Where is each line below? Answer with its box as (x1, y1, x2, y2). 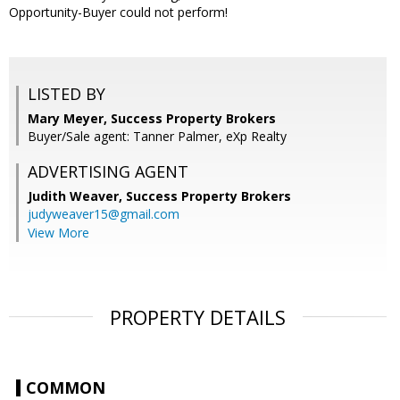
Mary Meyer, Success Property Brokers (28, 110, 276, 128)
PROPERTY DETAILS (110, 304, 286, 331)
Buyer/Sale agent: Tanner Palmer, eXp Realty (28, 128, 287, 146)
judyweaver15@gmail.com (28, 205, 179, 223)
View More (28, 224, 89, 242)
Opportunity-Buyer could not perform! (9, 4, 228, 21)
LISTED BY (28, 83, 105, 105)
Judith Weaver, (28, 187, 126, 205)
